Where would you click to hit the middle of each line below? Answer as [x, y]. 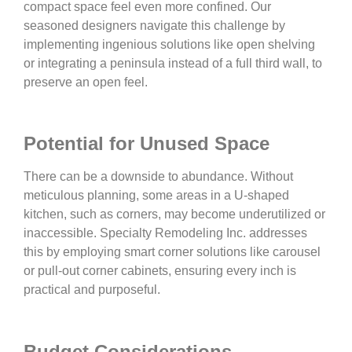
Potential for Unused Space [147, 144]
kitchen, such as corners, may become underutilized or [174, 214]
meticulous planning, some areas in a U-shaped [156, 196]
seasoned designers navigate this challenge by [154, 25]
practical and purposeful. [92, 290]
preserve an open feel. [86, 82]
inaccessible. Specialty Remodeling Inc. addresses [165, 233]
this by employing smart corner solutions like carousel [172, 252]
